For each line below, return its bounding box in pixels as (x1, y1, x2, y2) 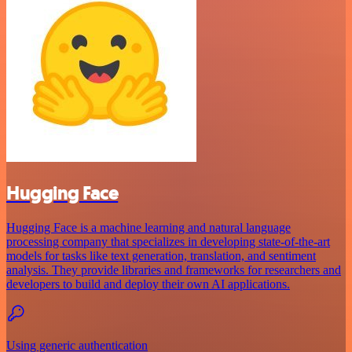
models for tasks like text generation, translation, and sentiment (6, 249, 316, 263)
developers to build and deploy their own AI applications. (6, 277, 290, 291)
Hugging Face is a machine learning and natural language (6, 221, 291, 235)
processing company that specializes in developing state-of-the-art (6, 235, 330, 249)
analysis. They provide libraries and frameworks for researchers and (6, 263, 341, 277)
